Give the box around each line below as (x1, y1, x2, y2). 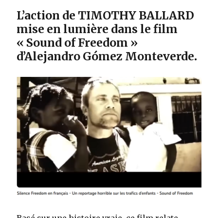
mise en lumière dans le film (17, 21, 178, 36)
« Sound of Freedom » (17, 35, 138, 50)
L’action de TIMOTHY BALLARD (17, 8, 195, 22)
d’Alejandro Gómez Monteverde (17, 49, 195, 63)
